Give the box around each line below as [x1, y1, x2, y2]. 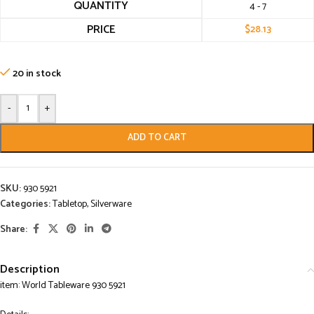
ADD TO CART [128, 130, 186, 146]
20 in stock [13, 66, 62, 83]
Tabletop [53, 196, 87, 213]
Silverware [90, 196, 132, 213]
